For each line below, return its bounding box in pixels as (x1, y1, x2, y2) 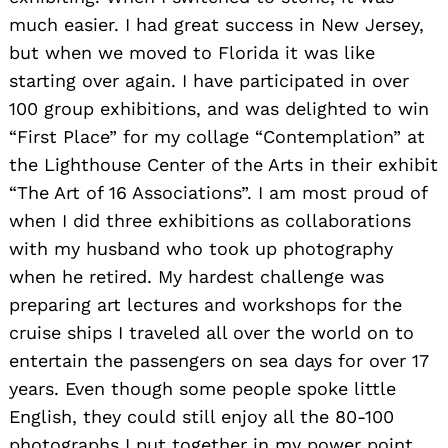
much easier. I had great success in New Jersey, (9, 13, 424, 35)
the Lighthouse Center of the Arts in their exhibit (9, 153, 438, 175)
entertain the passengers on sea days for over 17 (9, 349, 428, 371)
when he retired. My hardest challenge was (9, 265, 384, 287)
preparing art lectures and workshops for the (9, 293, 402, 315)
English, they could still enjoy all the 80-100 (9, 405, 394, 427)
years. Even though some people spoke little (9, 377, 396, 399)
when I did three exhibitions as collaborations (9, 209, 411, 231)
